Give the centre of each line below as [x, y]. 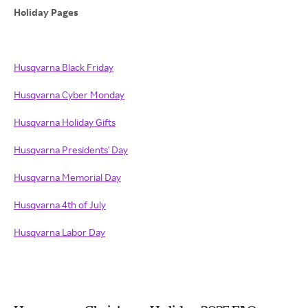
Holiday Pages [47, 12]
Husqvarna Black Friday [64, 67]
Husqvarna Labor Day [59, 232]
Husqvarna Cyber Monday [69, 95]
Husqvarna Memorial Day [67, 177]
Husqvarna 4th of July [60, 205]
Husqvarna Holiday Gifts [65, 122]
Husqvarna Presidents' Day [71, 150]
